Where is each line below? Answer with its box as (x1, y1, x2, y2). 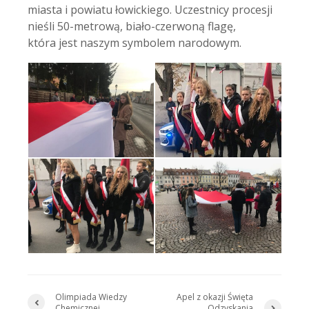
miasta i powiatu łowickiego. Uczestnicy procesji (28, 2, 272, 17)
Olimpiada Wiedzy (55, 290, 127, 303)
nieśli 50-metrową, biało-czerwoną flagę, (28, 19, 236, 34)
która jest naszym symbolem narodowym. (28, 35, 241, 50)
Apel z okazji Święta (177, 290, 254, 303)
